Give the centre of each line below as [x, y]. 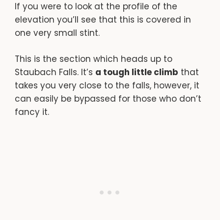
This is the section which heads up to [94, 59]
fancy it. [32, 112]
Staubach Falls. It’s [55, 72]
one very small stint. [57, 33]
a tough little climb [137, 72]
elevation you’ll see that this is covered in [103, 20]
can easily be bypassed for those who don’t [108, 98]
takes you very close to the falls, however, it [107, 85]
